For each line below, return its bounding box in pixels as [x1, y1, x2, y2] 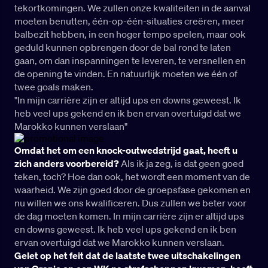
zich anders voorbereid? [14, 157, 119, 170]
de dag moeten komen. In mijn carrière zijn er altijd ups [14, 210, 244, 223]
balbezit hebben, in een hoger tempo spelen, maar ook [14, 28, 246, 41]
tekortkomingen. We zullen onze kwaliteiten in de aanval [14, 2, 251, 14]
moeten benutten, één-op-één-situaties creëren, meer [14, 15, 245, 28]
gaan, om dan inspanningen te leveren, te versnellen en [14, 54, 246, 67]
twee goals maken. [14, 81, 93, 93]
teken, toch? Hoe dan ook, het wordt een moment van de [14, 170, 250, 183]
